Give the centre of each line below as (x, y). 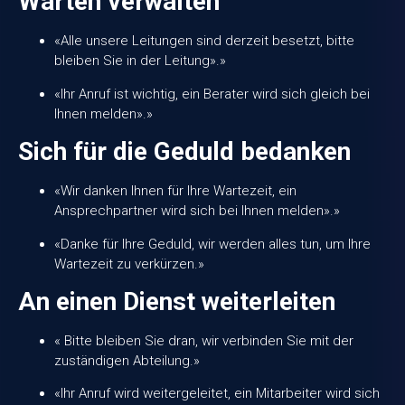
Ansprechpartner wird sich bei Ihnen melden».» (197, 211)
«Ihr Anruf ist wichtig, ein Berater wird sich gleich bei (212, 94)
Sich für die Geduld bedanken (184, 152)
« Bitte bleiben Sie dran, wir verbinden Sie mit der (204, 340)
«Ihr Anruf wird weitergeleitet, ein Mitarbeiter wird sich (217, 394)
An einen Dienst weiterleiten (177, 301)
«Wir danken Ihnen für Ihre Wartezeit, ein (175, 191)
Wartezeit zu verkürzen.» (129, 264)
